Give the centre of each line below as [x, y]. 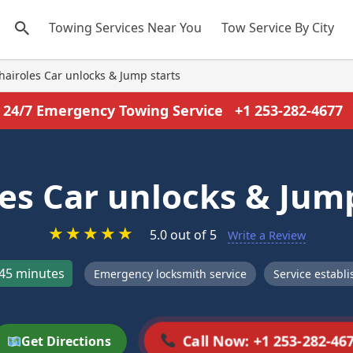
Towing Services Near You [125, 28]
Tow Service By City [278, 28]
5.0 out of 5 [183, 235]
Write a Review [266, 235]
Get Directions [67, 341]
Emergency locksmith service [170, 273]
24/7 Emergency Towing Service [115, 110]
